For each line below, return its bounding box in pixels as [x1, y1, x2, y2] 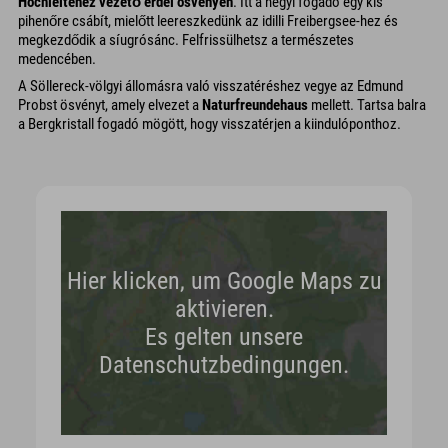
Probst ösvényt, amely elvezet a [18, 95, 202, 114]
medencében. [18, 50, 96, 68]
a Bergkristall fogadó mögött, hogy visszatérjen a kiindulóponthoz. [18, 114, 401, 133]
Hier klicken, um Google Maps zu [66, 267, 382, 295]
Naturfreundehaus [202, 95, 308, 114]
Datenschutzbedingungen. [99, 351, 349, 379]
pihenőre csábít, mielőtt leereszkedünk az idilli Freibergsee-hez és [18, 12, 398, 30]
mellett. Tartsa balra [308, 95, 426, 114]
